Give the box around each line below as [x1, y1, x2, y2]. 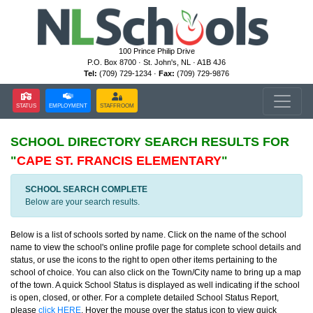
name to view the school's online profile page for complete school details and [10, 242, 301, 252]
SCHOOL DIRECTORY [10, 135, 145, 149]
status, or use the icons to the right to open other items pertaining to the [10, 255, 277, 265]
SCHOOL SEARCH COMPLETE [25, 184, 147, 194]
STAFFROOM [100, 102, 134, 109]
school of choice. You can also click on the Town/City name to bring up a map [10, 268, 301, 277]
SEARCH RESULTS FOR [145, 135, 289, 149]
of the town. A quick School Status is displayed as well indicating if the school [10, 280, 300, 290]
